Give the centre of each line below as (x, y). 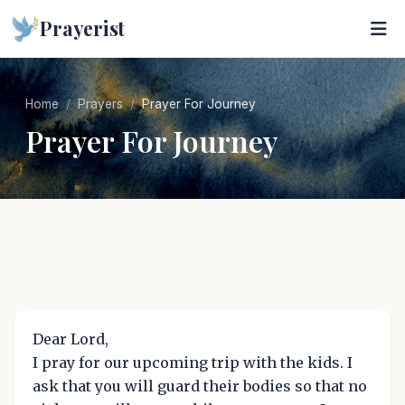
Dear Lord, (71, 339)
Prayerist (83, 28)
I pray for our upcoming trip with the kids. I (193, 363)
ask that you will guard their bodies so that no (200, 386)
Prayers (100, 104)
